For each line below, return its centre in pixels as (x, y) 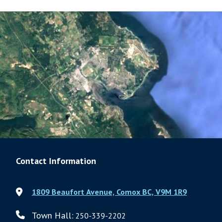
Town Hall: (53, 215)
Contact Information (56, 161)
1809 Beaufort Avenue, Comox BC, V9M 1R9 (109, 192)
